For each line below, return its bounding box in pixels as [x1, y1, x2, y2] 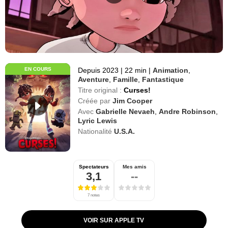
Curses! [124, 85, 151, 94]
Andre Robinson [159, 107, 216, 116]
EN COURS [24, 66, 51, 72]
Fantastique [142, 75, 184, 83]
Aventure [78, 75, 109, 83]
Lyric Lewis [78, 116, 118, 125]
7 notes [88, 192, 100, 197]
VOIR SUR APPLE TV [83, 216, 145, 224]
